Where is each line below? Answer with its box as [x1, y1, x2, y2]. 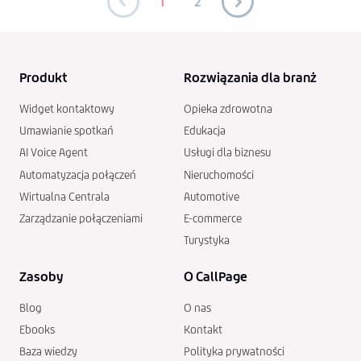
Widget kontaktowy [19, 102, 114, 116]
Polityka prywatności [184, 345, 284, 359]
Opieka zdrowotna [184, 102, 272, 116]
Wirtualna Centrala [19, 189, 110, 204]
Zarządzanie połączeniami [19, 211, 143, 226]
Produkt [19, 69, 67, 85]
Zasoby [19, 269, 64, 285]
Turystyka [184, 234, 230, 248]
